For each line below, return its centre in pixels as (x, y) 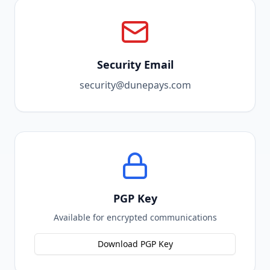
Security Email (135, 64)
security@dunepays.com (135, 85)
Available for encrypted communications (135, 217)
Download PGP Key (135, 244)
